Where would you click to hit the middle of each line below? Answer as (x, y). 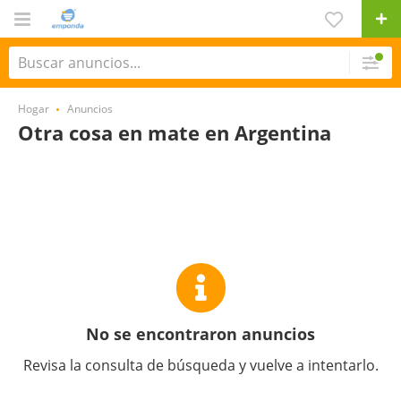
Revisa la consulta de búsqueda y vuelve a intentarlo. (200, 365)
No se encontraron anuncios (200, 334)
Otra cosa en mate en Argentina (175, 132)
